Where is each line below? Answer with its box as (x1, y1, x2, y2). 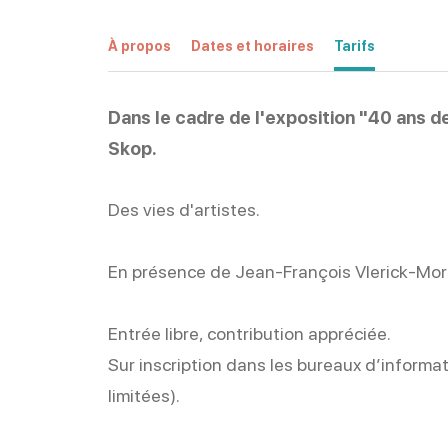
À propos (107, 37, 171, 54)
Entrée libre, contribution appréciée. (107, 323, 391, 344)
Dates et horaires (190, 37, 314, 54)
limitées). (107, 385, 180, 406)
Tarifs (333, 37, 375, 54)
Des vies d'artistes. (107, 199, 260, 220)
